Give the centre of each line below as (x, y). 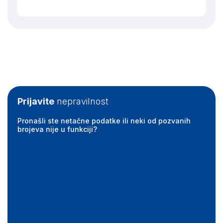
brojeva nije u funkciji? (57, 129)
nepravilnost (81, 101)
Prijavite (36, 101)
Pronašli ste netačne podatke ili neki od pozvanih (104, 121)
